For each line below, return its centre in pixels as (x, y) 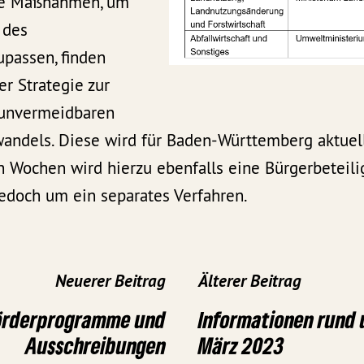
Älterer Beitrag (250, 280)
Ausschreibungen (95, 345)
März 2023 (241, 345)
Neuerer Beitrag (110, 280)
